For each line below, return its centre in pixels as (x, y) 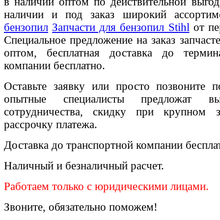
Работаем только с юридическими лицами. (106, 186)
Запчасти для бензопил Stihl (121, 27)
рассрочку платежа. (51, 124)
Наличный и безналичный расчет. (84, 166)
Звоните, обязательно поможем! (81, 207)
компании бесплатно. (55, 66)
